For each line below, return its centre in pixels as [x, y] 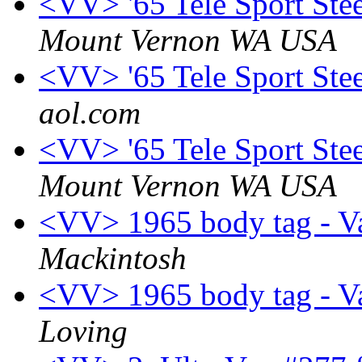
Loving [83, 331]
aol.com [90, 113]
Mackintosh [113, 259]
